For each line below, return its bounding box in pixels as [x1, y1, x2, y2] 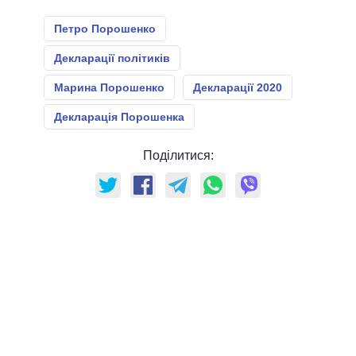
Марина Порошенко [54, 81, 164, 95]
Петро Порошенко [54, 22, 156, 36]
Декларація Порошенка [54, 110, 184, 124]
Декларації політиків [54, 52, 170, 65]
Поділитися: [142, 149, 214, 163]
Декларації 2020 [193, 81, 282, 95]
